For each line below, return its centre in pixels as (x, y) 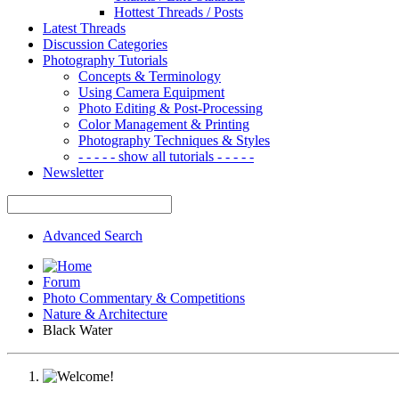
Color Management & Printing (164, 124)
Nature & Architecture (105, 313)
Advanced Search (93, 235)
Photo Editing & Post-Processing (171, 108)
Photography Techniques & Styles (174, 140)
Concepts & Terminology (150, 76)
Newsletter (73, 172)
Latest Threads (84, 28)
